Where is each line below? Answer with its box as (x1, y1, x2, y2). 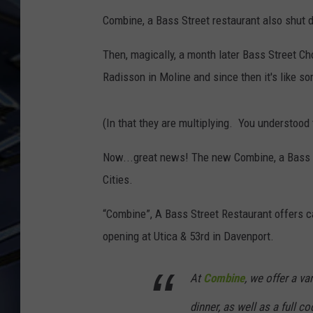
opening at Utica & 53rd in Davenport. (103, 229, 274, 244)
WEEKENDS (171, 36, 217, 47)
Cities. (103, 173, 133, 187)
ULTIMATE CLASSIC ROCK (171, 22, 276, 34)
